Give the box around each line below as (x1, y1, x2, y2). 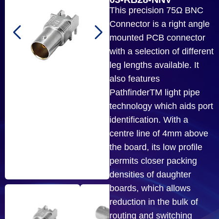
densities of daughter (109, 169, 191, 179)
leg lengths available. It (109, 60, 199, 70)
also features (109, 73, 160, 84)
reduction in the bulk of (109, 197, 198, 207)
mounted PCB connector (109, 32, 205, 43)
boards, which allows (109, 183, 191, 193)
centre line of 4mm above (109, 128, 208, 138)
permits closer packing (109, 155, 197, 166)
